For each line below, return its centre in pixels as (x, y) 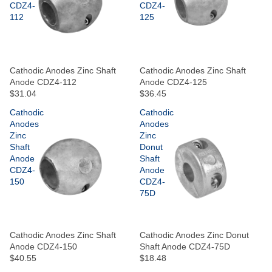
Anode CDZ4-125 (173, 82)
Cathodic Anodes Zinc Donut (194, 235)
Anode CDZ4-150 (43, 246)
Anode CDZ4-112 (43, 82)
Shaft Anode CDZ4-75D (185, 246)
